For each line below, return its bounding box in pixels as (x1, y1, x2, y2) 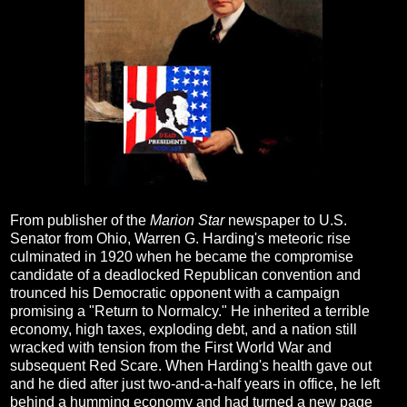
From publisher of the (10, 213, 150, 229)
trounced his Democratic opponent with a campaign (10, 285, 340, 302)
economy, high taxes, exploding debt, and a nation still (10, 322, 357, 338)
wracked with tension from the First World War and (10, 340, 332, 356)
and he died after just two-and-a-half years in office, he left (10, 376, 380, 392)
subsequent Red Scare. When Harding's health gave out (10, 358, 372, 374)
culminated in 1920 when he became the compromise (10, 249, 353, 265)
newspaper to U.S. (224, 213, 347, 229)
